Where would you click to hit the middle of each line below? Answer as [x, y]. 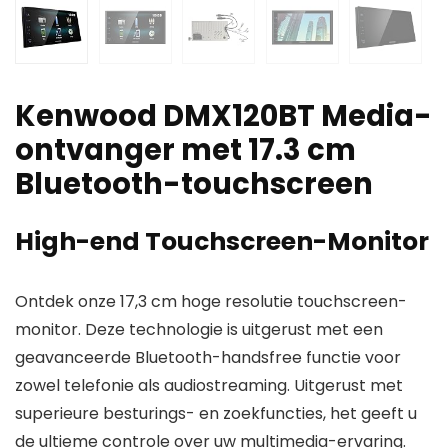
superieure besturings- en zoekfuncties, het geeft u [216, 414]
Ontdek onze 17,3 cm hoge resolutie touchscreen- [211, 302]
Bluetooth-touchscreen [194, 184]
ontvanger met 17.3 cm [185, 150]
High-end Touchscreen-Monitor [222, 242]
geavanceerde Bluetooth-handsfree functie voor [208, 358]
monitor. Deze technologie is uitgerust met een [199, 330]
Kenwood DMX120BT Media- [223, 116]
